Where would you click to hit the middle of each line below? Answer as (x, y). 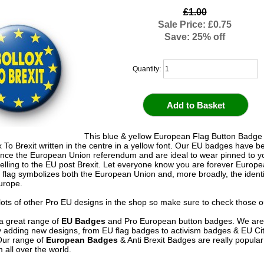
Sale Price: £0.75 (195, 24)
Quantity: (147, 69)
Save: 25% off (195, 37)
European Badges (82, 240)
